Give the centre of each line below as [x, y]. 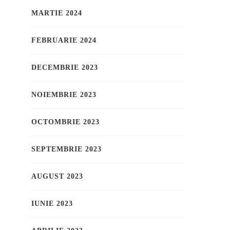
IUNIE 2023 [52, 204]
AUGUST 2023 [57, 177]
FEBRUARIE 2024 [64, 41]
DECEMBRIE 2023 [65, 68]
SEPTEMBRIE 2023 [66, 149]
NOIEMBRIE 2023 [64, 95]
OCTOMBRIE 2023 [65, 122]
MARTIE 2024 [57, 13]
